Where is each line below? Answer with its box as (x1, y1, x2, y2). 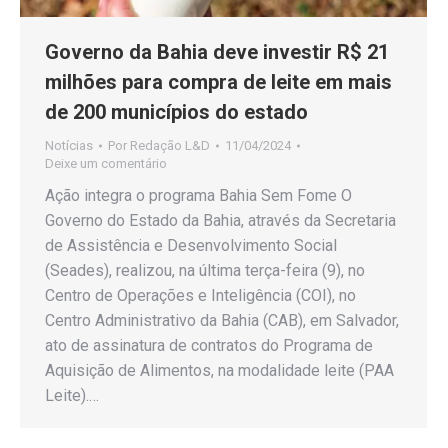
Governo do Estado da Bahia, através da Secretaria (45, 211, 396, 231)
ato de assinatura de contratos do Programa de (45, 336, 373, 356)
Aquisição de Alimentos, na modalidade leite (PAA (45, 361, 394, 381)
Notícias (45, 138, 93, 154)
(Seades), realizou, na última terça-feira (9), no (45, 261, 365, 281)
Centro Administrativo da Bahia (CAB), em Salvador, (45, 311, 399, 331)
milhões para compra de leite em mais (45, 70, 392, 95)
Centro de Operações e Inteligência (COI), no (45, 286, 356, 306)
